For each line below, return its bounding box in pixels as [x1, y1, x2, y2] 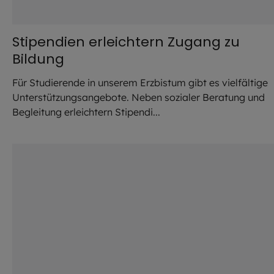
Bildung [12, 49, 64, 68]
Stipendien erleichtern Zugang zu [12, 32, 240, 51]
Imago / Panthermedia [132, 130, 218, 141]
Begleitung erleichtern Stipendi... [12, 105, 160, 118]
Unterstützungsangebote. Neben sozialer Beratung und [12, 91, 265, 103]
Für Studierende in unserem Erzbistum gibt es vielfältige [12, 76, 268, 89]
